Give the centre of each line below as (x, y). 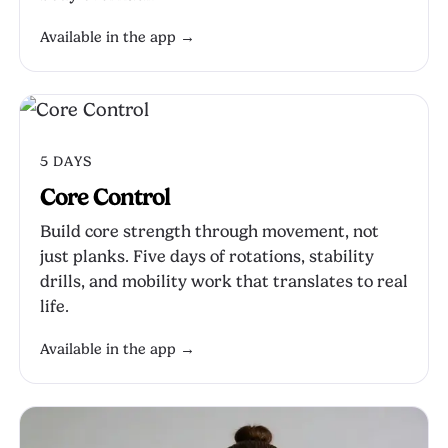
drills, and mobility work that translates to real (224, 281)
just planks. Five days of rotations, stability (207, 256)
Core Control (105, 197)
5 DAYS (66, 161)
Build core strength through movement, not (209, 231)
